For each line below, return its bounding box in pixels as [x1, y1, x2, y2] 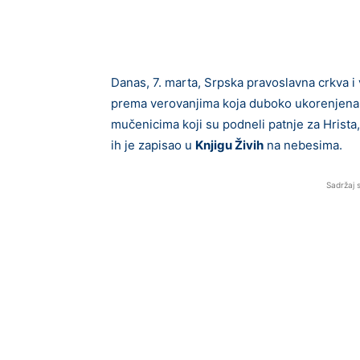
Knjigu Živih [195, 137, 264, 153]
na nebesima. [264, 137, 342, 153]
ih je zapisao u [111, 137, 195, 153]
